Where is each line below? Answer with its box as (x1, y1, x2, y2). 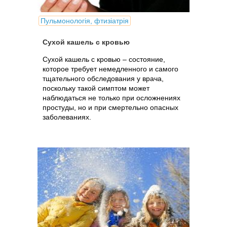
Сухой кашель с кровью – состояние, (43, 55, 165, 63)
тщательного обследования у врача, (43, 74, 164, 83)
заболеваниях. (43, 113, 91, 121)
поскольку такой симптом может (43, 84, 149, 92)
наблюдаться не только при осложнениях (43, 94, 180, 102)
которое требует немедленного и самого (43, 65, 178, 73)
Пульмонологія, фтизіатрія (41, 17, 129, 25)
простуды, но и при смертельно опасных (43, 103, 178, 111)
